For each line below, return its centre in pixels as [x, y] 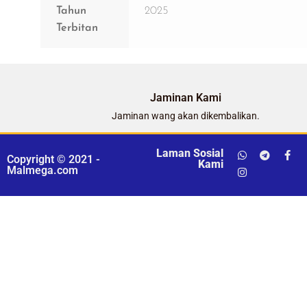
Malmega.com [42, 170]
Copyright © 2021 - [53, 159]
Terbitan [77, 28]
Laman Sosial [190, 153]
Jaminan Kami [186, 98]
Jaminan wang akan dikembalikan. [186, 116]
